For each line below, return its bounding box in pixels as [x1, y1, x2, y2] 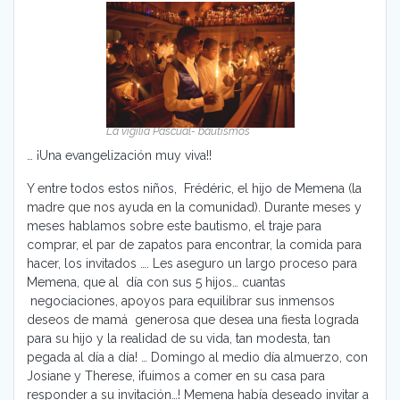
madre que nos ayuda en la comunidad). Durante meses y [27, 200, 362, 215]
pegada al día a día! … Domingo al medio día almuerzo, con [27, 350, 368, 365]
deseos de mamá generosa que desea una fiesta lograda [27, 312, 359, 328]
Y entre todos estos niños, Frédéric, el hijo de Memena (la [27, 181, 362, 196]
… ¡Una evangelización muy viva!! [27, 148, 212, 163]
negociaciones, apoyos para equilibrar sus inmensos [27, 294, 335, 309]
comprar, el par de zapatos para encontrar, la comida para [27, 237, 362, 253]
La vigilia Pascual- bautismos [105, 124, 250, 138]
